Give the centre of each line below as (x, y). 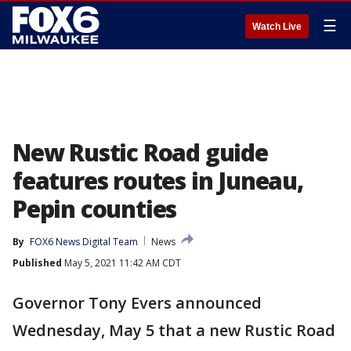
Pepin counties (95, 209)
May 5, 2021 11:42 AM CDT (121, 263)
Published (37, 263)
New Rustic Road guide (140, 152)
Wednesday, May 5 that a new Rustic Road (174, 330)
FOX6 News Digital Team (84, 242)
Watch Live (277, 27)
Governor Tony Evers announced (137, 303)
